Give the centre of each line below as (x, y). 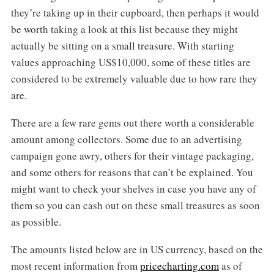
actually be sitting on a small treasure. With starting (122, 46)
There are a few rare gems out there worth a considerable (132, 123)
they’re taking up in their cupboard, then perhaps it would (135, 13)
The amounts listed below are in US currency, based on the (137, 250)
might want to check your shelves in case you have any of (133, 189)
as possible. (36, 222)
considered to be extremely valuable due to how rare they (134, 79)
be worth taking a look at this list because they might (124, 29)
